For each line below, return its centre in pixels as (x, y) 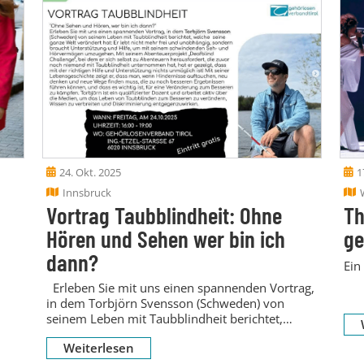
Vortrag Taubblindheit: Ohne (164, 214)
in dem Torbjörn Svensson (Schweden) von (165, 303)
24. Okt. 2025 (90, 172)
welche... (70, 334)
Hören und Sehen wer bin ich (165, 238)
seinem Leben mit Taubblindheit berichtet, (164, 318)
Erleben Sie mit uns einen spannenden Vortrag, (180, 287)
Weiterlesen (98, 347)
